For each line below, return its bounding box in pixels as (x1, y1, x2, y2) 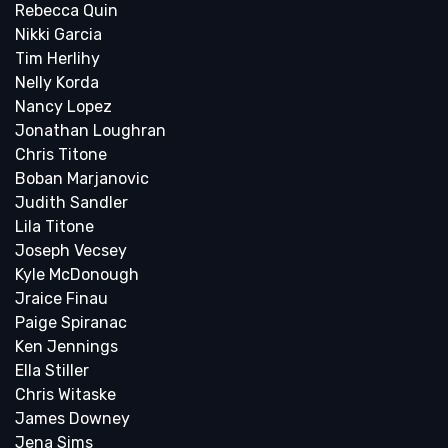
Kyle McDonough (15, 265, 139, 285)
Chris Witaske (15, 385, 116, 405)
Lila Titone (15, 217, 94, 237)
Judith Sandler (15, 193, 128, 213)
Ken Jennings (15, 337, 118, 357)
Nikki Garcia (15, 25, 102, 45)
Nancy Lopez (15, 97, 112, 117)
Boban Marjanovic (15, 169, 149, 189)
